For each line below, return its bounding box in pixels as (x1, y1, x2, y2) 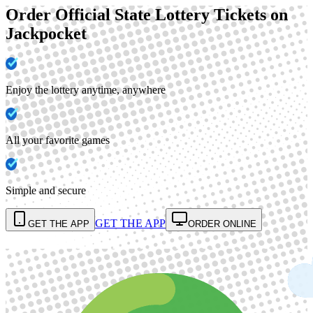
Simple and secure (6, 184, 86, 196)
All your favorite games (6, 133, 110, 146)
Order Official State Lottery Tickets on (6, 5, 288, 24)
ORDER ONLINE (188, 218, 256, 229)
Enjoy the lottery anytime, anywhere (6, 83, 166, 96)
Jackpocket (6, 24, 87, 43)
